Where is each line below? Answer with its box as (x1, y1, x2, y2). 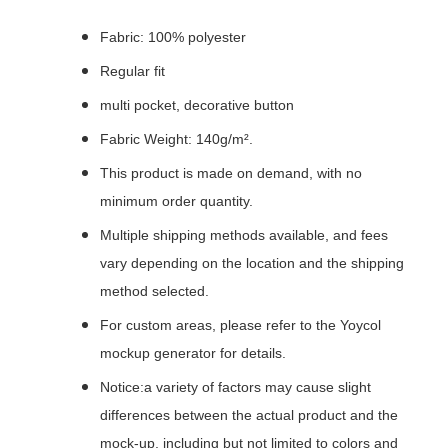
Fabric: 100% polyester (100, 29, 246, 46)
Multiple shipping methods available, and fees (100, 227, 388, 244)
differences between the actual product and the (100, 407, 398, 424)
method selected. (100, 283, 209, 300)
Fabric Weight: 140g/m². (100, 131, 253, 148)
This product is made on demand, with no (100, 165, 362, 182)
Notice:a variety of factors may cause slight (100, 379, 371, 396)
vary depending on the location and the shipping (100, 255, 404, 272)
